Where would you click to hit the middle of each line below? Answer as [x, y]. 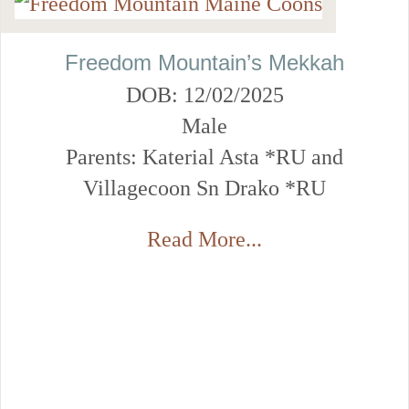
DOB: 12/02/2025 [204, 94]
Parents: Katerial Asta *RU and [204, 157]
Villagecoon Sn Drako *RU [204, 188]
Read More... [204, 239]
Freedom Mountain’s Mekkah [204, 62]
